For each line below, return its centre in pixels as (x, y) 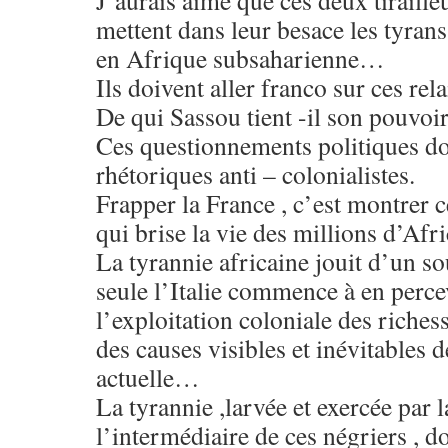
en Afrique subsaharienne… (240, 58)
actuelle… (148, 377)
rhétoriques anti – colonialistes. (255, 174)
